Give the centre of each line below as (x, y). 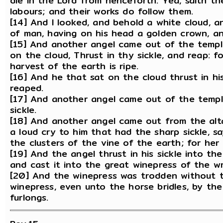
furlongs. (29, 197)
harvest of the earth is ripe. (74, 66)
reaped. (27, 88)
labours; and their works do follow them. (102, 11)
